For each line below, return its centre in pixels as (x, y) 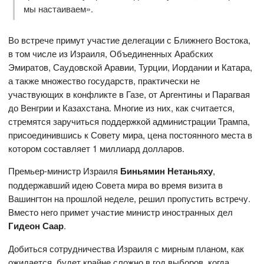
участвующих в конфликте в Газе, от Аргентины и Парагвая (129, 94)
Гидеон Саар (36, 225)
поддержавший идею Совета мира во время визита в (116, 184)
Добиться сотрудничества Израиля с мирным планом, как (126, 248)
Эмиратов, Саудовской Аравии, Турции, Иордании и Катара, (131, 67)
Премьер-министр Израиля (65, 170)
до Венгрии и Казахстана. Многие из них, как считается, (122, 107)
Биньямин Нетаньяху (167, 171)
